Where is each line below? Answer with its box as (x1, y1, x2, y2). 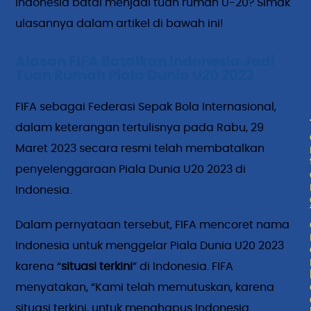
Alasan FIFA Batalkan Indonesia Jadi (15, 55, 276, 69)
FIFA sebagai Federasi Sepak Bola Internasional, (15, 101, 277, 113)
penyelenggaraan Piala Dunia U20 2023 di (15, 164, 246, 176)
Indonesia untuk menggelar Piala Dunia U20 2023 (15, 240, 285, 252)
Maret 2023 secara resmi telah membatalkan (15, 143, 265, 155)
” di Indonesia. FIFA (133, 261, 234, 273)
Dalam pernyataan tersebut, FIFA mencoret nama (15, 219, 290, 231)
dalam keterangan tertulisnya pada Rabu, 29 (15, 122, 264, 134)
